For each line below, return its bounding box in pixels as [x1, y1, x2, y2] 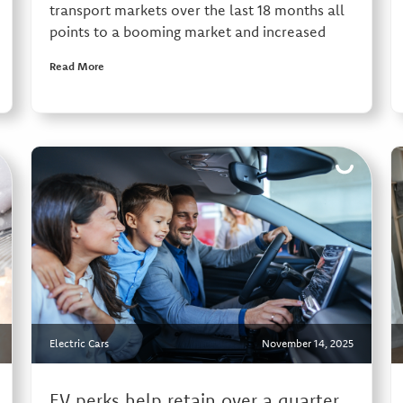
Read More [49, 59, 104, 74]
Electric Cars [49, 336, 109, 351]
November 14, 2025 [261, 336, 354, 351]
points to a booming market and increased [49, 22, 326, 41]
